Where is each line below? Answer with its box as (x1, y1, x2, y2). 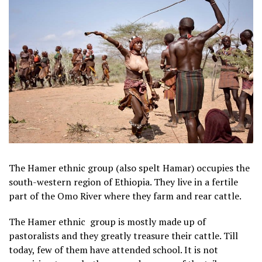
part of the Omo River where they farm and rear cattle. (9, 189, 242, 202)
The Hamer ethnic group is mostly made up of (9, 215, 206, 228)
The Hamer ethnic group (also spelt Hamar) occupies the (9, 161, 250, 174)
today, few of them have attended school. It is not (9, 243, 218, 256)
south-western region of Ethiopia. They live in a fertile (9, 175, 238, 188)
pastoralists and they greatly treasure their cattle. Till (9, 229, 238, 242)
